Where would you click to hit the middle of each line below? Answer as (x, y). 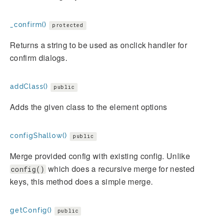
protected (68, 26)
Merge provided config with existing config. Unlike (100, 156)
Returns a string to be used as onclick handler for (99, 45)
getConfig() (31, 210)
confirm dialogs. (39, 58)
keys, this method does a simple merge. (82, 182)
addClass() (29, 87)
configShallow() (39, 136)
